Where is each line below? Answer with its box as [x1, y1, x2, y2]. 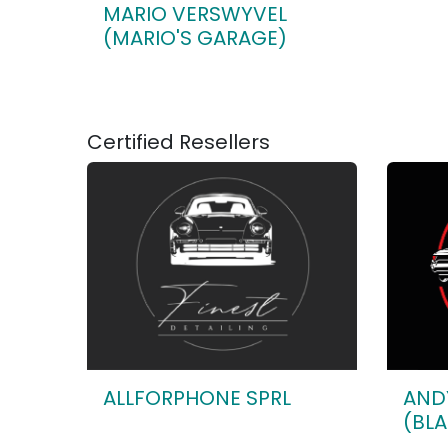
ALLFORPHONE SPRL [103, 384, 291, 412]
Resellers [174, 128, 270, 156]
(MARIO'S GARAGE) [103, 24, 287, 52]
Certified [87, 128, 174, 156]
